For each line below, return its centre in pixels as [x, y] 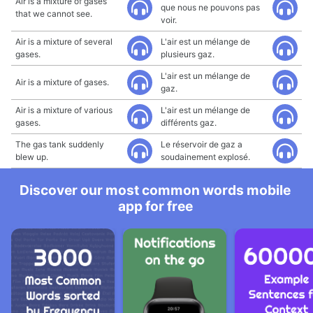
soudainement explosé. [205, 157]
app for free [155, 206]
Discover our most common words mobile [155, 190]
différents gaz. [189, 123]
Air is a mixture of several [64, 42]
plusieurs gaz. [188, 54]
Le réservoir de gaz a [202, 144]
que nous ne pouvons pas [210, 7]
